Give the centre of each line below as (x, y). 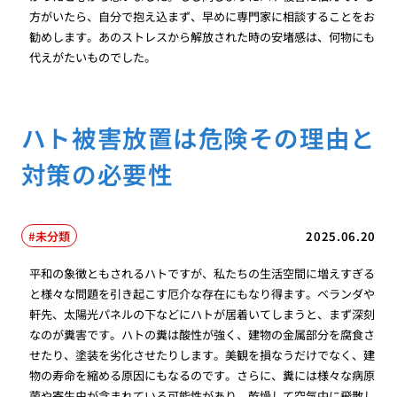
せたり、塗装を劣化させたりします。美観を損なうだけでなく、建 (202, 355)
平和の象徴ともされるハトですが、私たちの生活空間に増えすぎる (202, 273)
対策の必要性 (97, 174)
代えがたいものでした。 (93, 57)
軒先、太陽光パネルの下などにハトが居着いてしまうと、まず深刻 (202, 314)
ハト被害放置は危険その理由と (198, 138)
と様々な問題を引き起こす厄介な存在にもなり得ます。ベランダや (202, 294)
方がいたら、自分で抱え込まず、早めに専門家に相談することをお (202, 16)
